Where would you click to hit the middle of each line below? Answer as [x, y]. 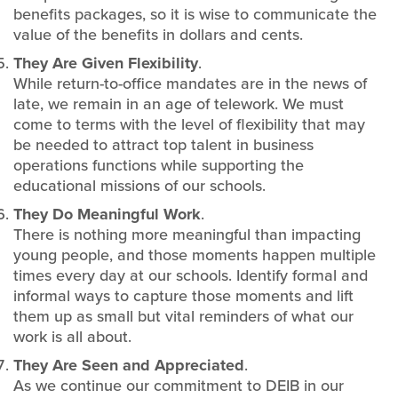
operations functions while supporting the [159, 165]
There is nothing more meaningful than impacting [187, 235]
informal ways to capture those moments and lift [183, 296]
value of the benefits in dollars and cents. [158, 35]
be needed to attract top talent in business [163, 145]
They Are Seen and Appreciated [129, 365]
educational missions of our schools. [139, 186]
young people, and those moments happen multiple [195, 255]
